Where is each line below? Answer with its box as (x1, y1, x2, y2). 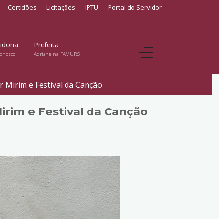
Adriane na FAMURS (33, 50, 80, 57)
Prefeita (33, 40, 59, 49)
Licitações (46, 3, 75, 12)
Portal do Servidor (108, 3, 162, 12)
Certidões (8, 3, 37, 12)
